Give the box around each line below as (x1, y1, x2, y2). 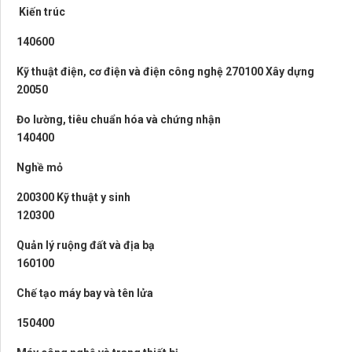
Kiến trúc (16, 5, 65, 18)
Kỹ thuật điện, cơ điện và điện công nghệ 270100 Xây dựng (16, 65, 314, 78)
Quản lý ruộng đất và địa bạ (16, 239, 155, 251)
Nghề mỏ (16, 161, 63, 174)
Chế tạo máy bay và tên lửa (16, 287, 153, 299)
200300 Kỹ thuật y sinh (16, 191, 130, 203)
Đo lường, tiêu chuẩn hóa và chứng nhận (16, 113, 221, 126)
